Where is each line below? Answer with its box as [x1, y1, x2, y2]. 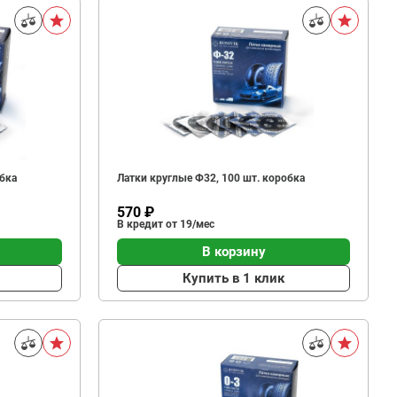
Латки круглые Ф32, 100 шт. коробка [117, 172, 305, 184]
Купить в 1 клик [183, 269, 284, 286]
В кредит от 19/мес [117, 218, 214, 230]
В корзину [201, 243, 266, 260]
